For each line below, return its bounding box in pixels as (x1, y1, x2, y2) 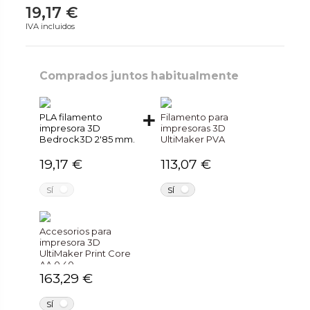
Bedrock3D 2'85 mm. (39, 133, 136, 145)
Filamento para (161, 111, 229, 122)
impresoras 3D (161, 122, 226, 134)
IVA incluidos (26, 21, 75, 31)
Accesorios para (39, 225, 112, 237)
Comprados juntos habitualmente (39, 69, 239, 82)
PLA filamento (39, 111, 103, 122)
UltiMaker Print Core (39, 247, 131, 259)
